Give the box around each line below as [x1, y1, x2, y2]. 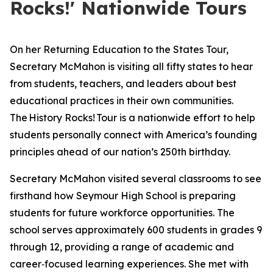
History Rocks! [29, 112, 95, 124]
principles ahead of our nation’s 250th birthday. [10, 146, 236, 158]
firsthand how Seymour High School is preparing [10, 190, 236, 202]
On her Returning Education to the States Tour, [10, 43, 229, 55]
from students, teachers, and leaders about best [10, 77, 236, 90]
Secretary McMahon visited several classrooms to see [10, 172, 261, 185]
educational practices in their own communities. [10, 94, 233, 107]
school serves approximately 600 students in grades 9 [10, 224, 262, 236]
